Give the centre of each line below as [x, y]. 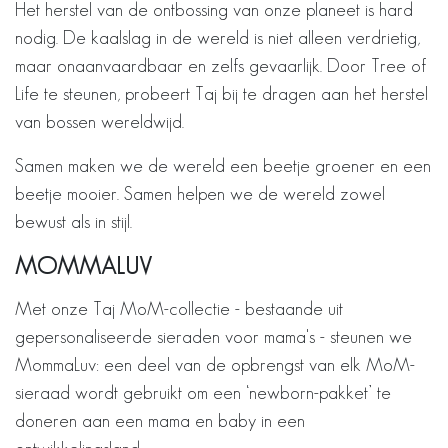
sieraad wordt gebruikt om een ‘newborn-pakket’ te [203, 392]
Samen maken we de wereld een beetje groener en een [223, 165]
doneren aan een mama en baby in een [160, 420]
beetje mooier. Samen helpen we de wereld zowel [200, 193]
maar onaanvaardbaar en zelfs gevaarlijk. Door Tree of [220, 65]
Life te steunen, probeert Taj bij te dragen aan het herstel [221, 93]
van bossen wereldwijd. [99, 121]
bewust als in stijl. [73, 221]
